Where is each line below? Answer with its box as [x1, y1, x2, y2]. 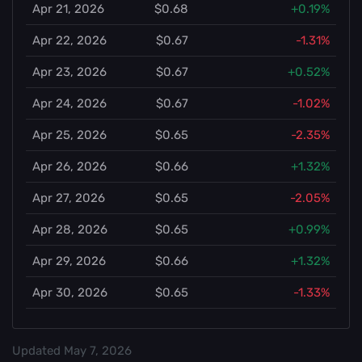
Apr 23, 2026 [32, 65, 107, 79]
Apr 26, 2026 [32, 159, 107, 174]
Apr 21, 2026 [32, 2, 104, 16]
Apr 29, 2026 [32, 254, 106, 268]
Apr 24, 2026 [32, 96, 107, 111]
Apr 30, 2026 [32, 285, 107, 300]
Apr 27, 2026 [32, 191, 105, 205]
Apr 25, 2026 [32, 128, 107, 142]
